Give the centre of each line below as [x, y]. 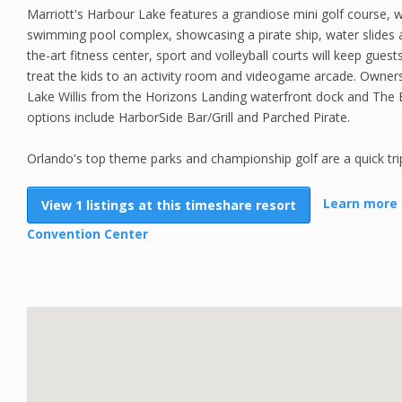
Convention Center [87, 234]
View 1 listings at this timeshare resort [169, 205]
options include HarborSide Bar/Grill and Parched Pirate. [188, 117]
